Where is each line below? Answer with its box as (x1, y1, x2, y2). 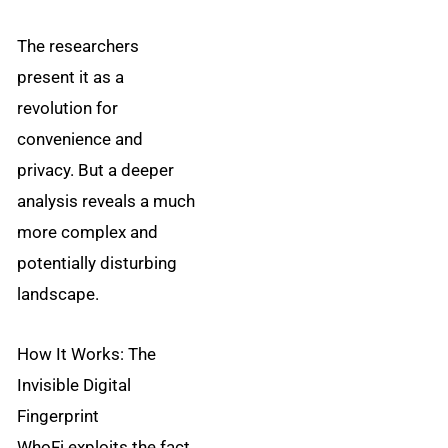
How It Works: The (17, 344, 157, 365)
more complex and (17, 221, 159, 242)
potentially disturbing (17, 252, 178, 273)
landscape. (17, 283, 100, 304)
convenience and (17, 128, 144, 149)
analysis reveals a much (17, 190, 196, 211)
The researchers (17, 35, 140, 56)
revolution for (17, 97, 119, 118)
